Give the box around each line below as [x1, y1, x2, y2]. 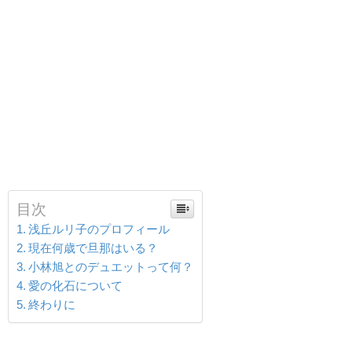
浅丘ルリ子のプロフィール [28, 222, 170, 236]
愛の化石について [28, 279, 123, 292]
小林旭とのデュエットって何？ [28, 260, 194, 273]
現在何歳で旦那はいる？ [28, 241, 159, 255]
